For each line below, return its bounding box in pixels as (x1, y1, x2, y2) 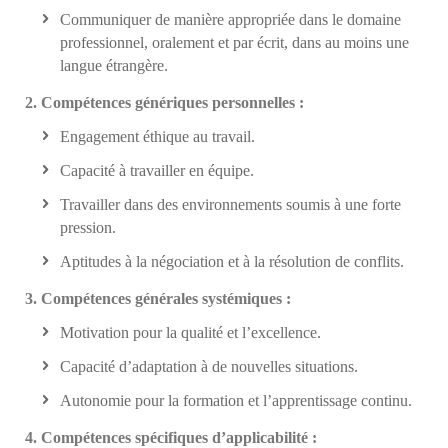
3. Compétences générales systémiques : (25, 289, 291, 307)
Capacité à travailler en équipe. (60, 161, 254, 179)
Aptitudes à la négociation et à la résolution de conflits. (60, 252, 404, 270)
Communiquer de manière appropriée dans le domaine (60, 10, 401, 28)
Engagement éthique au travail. (60, 127, 255, 145)
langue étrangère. (60, 56, 168, 74)
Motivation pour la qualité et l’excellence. (60, 323, 321, 341)
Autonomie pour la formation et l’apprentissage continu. (60, 391, 412, 409)
